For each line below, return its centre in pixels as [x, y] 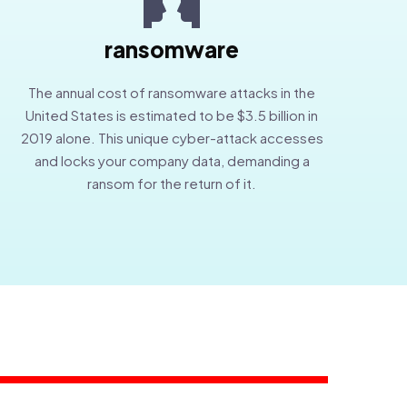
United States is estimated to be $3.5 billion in [172, 114]
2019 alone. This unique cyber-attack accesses [172, 137]
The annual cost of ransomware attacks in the [172, 92]
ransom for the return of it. [172, 183]
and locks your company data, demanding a [172, 160]
